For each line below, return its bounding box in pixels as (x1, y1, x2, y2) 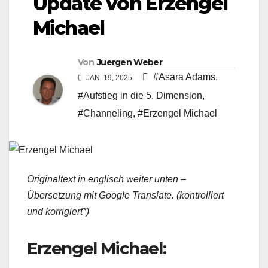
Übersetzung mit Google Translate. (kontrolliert (27, 190, 224, 201)
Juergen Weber (96, 57, 162, 68)
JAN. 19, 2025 (84, 74, 134, 83)
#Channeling (78, 108, 133, 119)
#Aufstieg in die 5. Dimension (78, 90, 202, 101)
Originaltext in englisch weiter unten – (27, 174, 186, 185)
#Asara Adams (153, 72, 215, 83)
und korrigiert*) (27, 206, 89, 217)
